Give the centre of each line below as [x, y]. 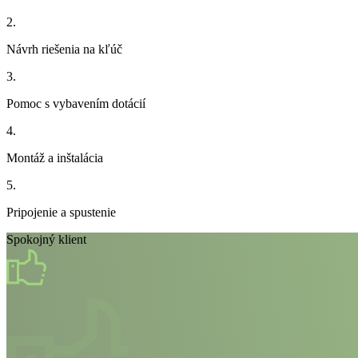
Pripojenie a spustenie [61, 213]
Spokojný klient [46, 240]
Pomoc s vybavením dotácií [76, 104]
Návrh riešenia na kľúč [64, 50]
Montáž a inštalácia [55, 158]
